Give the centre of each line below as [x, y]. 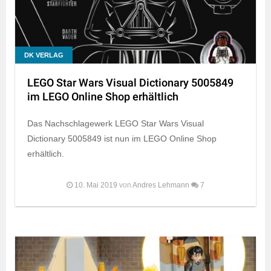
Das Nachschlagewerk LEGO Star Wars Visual [116, 124]
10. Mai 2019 [96, 185]
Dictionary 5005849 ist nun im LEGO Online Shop [122, 139]
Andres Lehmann [161, 185]
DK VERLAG [44, 55]
